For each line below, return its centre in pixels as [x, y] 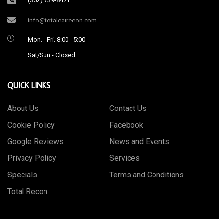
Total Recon [27, 191]
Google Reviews [35, 142]
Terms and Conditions [147, 175]
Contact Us [128, 108]
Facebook [126, 125]
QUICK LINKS [29, 85]
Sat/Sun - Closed [52, 55]
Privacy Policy [32, 158]
